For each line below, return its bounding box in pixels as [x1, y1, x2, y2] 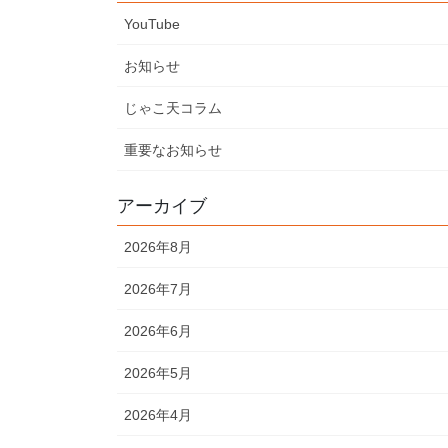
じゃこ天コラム [124, 100, 222, 117]
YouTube [124, 16, 180, 33]
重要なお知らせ [124, 142, 222, 159]
